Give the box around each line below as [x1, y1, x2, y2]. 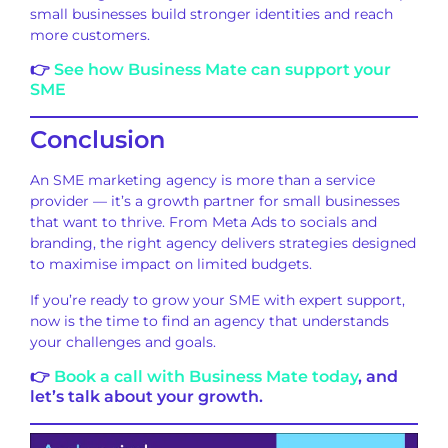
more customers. [30, 25, 150, 44]
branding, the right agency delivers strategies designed [30, 234, 416, 253]
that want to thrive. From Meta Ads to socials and [30, 213, 377, 232]
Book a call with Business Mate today [54, 367, 358, 387]
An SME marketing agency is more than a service [30, 171, 375, 190]
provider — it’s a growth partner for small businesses [30, 192, 400, 211]
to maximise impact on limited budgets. [30, 255, 312, 274]
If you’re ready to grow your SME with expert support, [30, 290, 405, 309]
